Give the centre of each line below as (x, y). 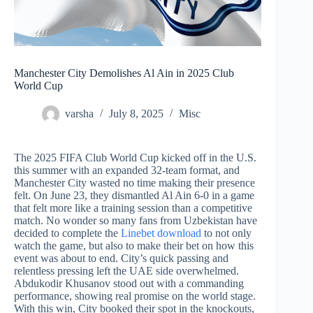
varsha (79, 114)
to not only (226, 233)
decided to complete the (67, 233)
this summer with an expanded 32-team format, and (127, 170)
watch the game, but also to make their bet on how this (134, 246)
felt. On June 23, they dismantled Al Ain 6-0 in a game (134, 196)
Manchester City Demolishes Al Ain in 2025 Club (124, 73)
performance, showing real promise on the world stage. (135, 296)
